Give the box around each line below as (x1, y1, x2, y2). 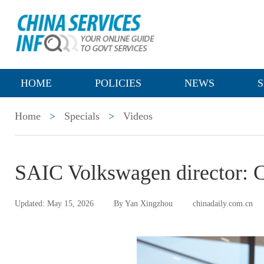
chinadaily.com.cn (193, 199, 253, 208)
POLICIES (95, 77, 141, 89)
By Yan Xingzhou (114, 199, 173, 208)
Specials (64, 110, 100, 122)
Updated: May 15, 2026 (15, 199, 94, 208)
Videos (123, 110, 153, 122)
